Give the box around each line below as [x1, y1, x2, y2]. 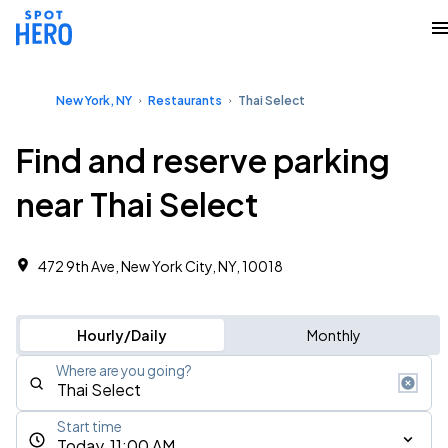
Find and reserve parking [16, 140, 390, 180]
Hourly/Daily [76, 326, 167, 344]
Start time [57, 418, 122, 435]
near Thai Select [16, 184, 259, 224]
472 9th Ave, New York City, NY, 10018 [38, 257, 283, 275]
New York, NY [56, 93, 132, 108]
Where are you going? [56, 362, 192, 379]
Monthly [306, 326, 361, 344]
